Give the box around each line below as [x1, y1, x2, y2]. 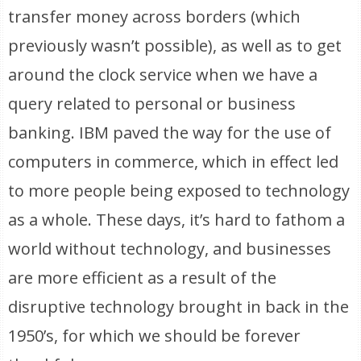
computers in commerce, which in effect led [8, 151, 339, 172]
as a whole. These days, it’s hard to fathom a [8, 209, 346, 230]
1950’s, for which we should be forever [8, 325, 301, 346]
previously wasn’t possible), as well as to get [8, 35, 342, 56]
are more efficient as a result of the [8, 267, 277, 288]
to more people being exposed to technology [8, 180, 351, 201]
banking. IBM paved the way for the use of [8, 122, 332, 143]
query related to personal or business [8, 93, 297, 114]
